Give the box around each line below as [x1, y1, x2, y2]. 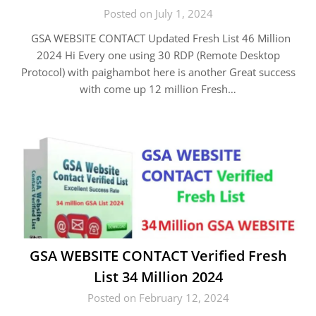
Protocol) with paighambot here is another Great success [20, 65, 296, 79]
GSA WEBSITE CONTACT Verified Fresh [29, 246, 287, 265]
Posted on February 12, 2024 [87, 291, 229, 305]
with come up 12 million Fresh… [80, 82, 236, 96]
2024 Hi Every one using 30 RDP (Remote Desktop [36, 48, 280, 62]
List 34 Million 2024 [93, 267, 223, 286]
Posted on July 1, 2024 [103, 6, 213, 20]
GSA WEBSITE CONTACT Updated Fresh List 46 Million [25, 31, 291, 45]
